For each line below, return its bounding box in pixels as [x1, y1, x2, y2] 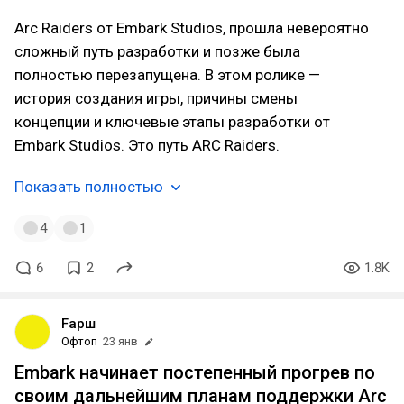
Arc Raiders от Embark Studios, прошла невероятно [14, 19, 369, 37]
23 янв [103, 335, 138, 348]
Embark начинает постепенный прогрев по [14, 362, 375, 383]
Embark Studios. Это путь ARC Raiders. [14, 136, 280, 154]
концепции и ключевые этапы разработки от [14, 113, 330, 131]
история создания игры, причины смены [14, 89, 298, 107]
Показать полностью [14, 178, 163, 196]
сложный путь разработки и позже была [14, 42, 300, 60]
